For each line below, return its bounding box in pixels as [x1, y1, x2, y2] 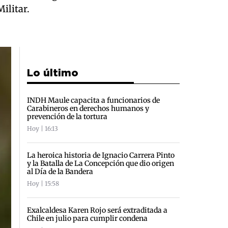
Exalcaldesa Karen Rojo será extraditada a [27, 205, 168, 215]
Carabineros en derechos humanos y [27, 103, 150, 113]
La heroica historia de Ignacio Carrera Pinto [27, 150, 175, 160]
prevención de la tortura [27, 111, 108, 121]
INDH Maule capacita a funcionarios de [27, 95, 160, 105]
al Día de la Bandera [27, 166, 94, 176]
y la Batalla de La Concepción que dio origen [27, 158, 175, 168]
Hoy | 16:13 [27, 124, 59, 132]
